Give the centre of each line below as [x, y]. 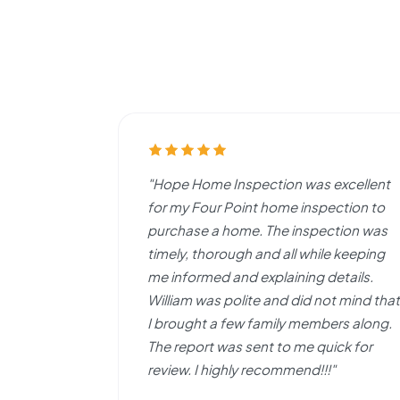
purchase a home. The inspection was [267, 229]
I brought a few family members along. [270, 322]
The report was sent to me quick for [260, 346]
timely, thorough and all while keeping [266, 253]
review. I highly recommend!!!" [242, 369]
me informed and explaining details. [260, 276]
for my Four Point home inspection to [266, 206]
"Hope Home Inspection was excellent [269, 183]
